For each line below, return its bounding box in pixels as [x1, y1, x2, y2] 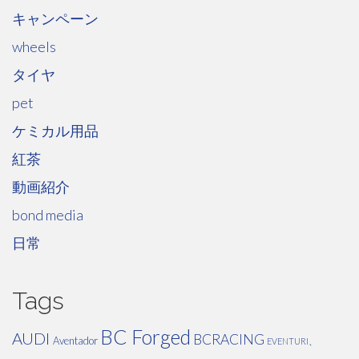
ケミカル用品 [12, 121, 99, 139]
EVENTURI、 [267, 335, 317, 346]
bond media [12, 205, 83, 224]
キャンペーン [12, 9, 99, 27]
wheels [12, 37, 56, 55]
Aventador [53, 333, 98, 347]
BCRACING [193, 330, 264, 348]
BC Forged [100, 324, 191, 349]
